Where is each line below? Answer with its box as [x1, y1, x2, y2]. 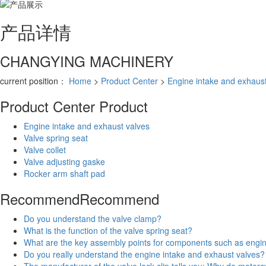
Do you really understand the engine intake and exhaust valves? [24, 248, 265, 260]
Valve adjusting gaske [24, 155, 105, 167]
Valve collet [24, 143, 66, 156]
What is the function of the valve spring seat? [24, 224, 192, 236]
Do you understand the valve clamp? [24, 212, 161, 224]
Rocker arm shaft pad [24, 167, 105, 179]
